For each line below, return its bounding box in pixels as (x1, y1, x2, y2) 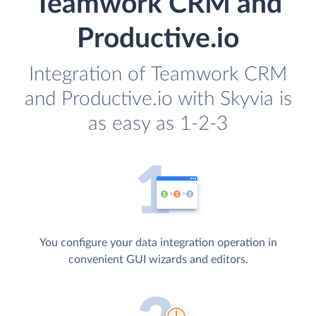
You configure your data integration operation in (39, 237, 277, 249)
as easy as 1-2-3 (88, 114, 228, 135)
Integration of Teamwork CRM (29, 64, 287, 85)
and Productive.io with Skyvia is (24, 89, 292, 110)
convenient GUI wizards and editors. (68, 254, 248, 266)
